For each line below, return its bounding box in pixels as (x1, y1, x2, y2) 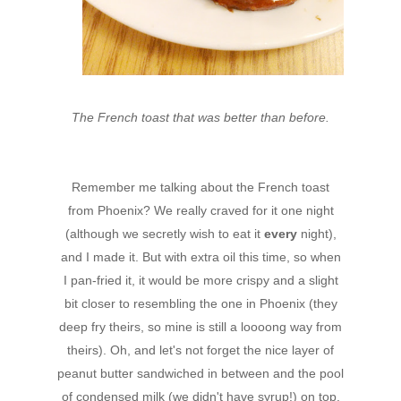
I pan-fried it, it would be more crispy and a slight (63, 272, 338, 287)
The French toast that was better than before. (72, 109, 329, 124)
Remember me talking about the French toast (72, 179, 329, 194)
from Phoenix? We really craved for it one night (67, 202, 334, 218)
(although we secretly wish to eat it (64, 226, 264, 241)
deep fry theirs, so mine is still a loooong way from (59, 319, 342, 334)
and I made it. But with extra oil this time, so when (60, 249, 341, 264)
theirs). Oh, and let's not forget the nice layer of (67, 342, 334, 357)
